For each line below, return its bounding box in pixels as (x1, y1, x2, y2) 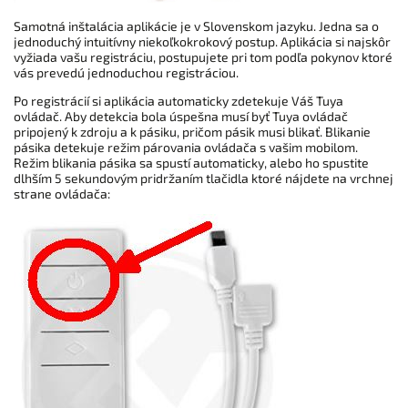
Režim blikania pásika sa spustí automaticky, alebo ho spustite (14, 154, 369, 170)
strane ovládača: (14, 185, 113, 201)
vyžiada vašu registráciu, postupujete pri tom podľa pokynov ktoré (14, 48, 393, 65)
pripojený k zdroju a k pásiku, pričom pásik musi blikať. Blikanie (14, 123, 371, 139)
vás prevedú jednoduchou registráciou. (14, 64, 239, 80)
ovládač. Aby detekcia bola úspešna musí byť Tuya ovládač (14, 107, 348, 124)
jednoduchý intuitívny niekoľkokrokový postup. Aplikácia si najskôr (14, 33, 391, 49)
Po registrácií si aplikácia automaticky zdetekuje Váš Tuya (14, 92, 343, 108)
